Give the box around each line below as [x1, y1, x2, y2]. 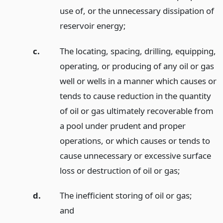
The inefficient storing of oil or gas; [59, 190, 192, 202]
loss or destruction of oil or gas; [59, 164, 180, 176]
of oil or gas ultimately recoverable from [59, 105, 214, 116]
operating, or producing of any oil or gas [59, 60, 214, 72]
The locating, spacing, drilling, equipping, [59, 45, 216, 57]
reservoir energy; [59, 19, 126, 31]
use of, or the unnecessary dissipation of [59, 4, 214, 16]
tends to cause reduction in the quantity [59, 90, 211, 102]
